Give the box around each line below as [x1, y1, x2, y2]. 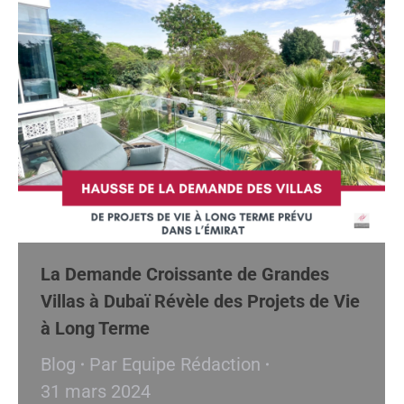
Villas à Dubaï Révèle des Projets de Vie [41, 289, 360, 312]
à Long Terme [41, 317, 150, 339]
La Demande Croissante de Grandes [41, 262, 329, 285]
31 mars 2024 [41, 380, 151, 402]
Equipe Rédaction [122, 353, 261, 375]
